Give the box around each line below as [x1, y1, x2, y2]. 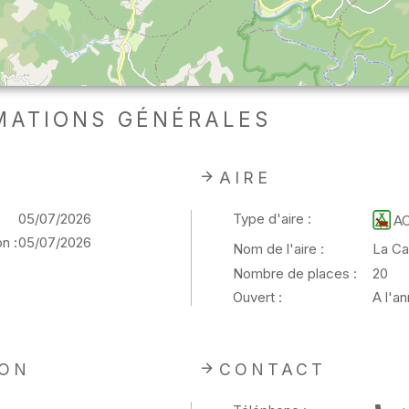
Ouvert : [232, 288, 282, 307]
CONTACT [218, 359, 326, 379]
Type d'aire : [232, 209, 311, 227]
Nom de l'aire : [232, 240, 324, 258]
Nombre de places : [232, 264, 357, 282]
